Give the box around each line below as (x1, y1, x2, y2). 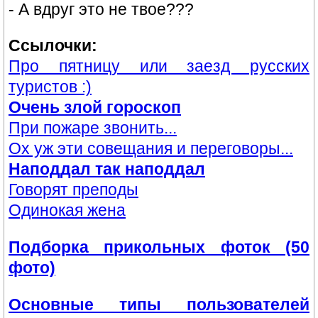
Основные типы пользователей (9, 295, 309, 314)
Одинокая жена (9, 201, 126, 220)
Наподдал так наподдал (9, 160, 205, 179)
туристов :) (9, 77, 92, 97)
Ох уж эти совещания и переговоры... (9, 139, 293, 158)
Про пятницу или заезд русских (9, 57, 309, 76)
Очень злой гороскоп (9, 98, 181, 117)
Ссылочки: (9, 36, 97, 55)
